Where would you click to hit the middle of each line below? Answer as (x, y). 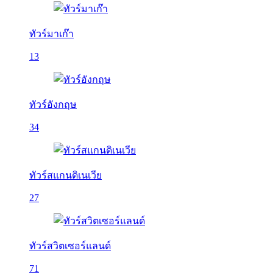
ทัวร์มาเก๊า (51, 34)
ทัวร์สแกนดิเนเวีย (66, 175)
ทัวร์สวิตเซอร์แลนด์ (70, 246)
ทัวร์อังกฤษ (53, 105)
